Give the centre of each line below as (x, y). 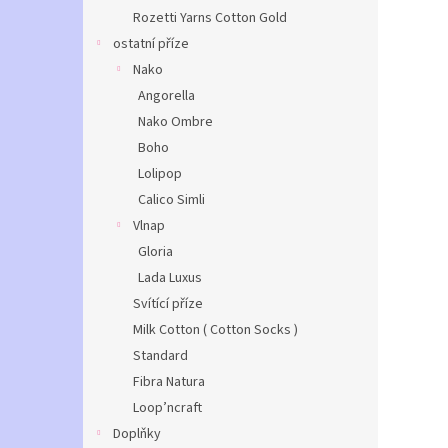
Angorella (166, 96)
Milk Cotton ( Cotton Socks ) (215, 330)
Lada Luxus (170, 278)
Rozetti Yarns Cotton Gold (210, 18)
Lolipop (160, 174)
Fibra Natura (169, 382)
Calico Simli (171, 200)
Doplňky (137, 434)
